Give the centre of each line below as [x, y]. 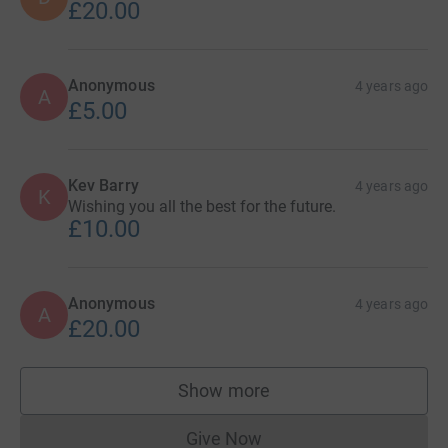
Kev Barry [103, 185]
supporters [267, 400]
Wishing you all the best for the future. [202, 206]
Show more [224, 390]
